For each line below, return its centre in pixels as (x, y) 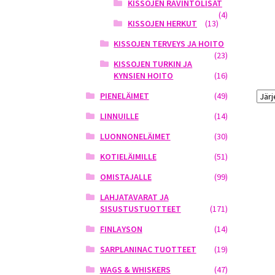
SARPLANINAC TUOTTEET (148, 250)
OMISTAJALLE (126, 177)
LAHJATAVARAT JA (134, 197)
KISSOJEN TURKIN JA (153, 64)
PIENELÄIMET (124, 96)
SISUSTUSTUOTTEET (140, 209)
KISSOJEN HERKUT (162, 24)
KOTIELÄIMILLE (128, 157)
